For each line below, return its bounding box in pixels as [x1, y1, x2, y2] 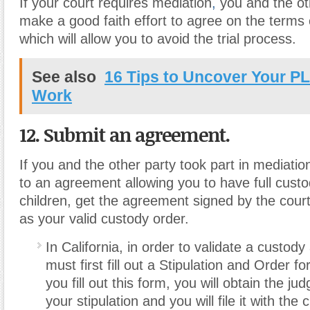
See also [32, 67, 96, 86]
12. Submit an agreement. [19, 121, 230, 147]
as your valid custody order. [19, 210, 189, 226]
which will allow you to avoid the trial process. [19, 30, 296, 46]
